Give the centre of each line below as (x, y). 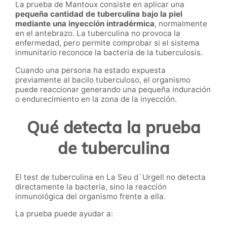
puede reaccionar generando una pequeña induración (113, 89)
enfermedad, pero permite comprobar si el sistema (107, 43)
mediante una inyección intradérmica (85, 24)
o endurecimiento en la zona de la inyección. (96, 99)
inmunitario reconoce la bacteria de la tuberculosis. (109, 53)
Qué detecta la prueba (113, 127)
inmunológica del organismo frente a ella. (90, 196)
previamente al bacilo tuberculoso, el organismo (103, 80)
